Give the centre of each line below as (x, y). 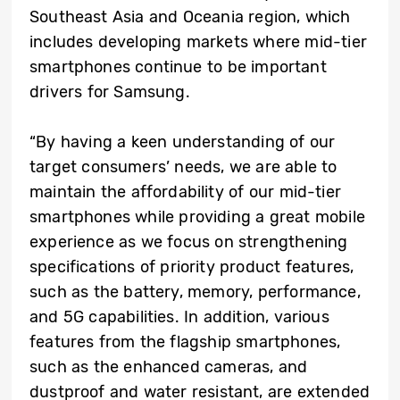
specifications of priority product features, (192, 267)
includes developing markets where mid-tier (198, 42)
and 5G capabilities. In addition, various (179, 317)
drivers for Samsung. (110, 92)
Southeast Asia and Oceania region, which (190, 17)
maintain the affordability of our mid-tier (185, 192)
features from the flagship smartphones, (185, 342)
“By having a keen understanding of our (183, 142)
